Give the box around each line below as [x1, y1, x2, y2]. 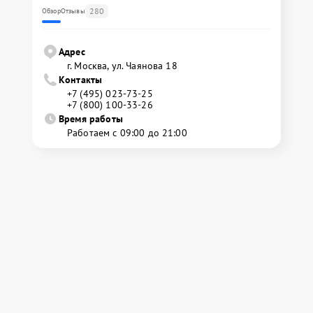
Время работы [59, 112, 123, 125]
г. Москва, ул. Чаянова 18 [67, 59, 177, 72]
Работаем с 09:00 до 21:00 [67, 126, 187, 139]
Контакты [59, 73, 103, 86]
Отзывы [60, 6, 85, 15]
